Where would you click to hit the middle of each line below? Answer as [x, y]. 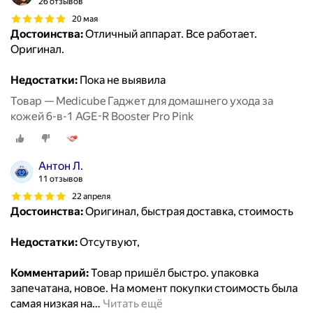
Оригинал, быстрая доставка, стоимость [188, 212]
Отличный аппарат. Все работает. [170, 34]
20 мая [85, 19]
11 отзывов [61, 179]
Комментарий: [50, 273]
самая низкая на [51, 304]
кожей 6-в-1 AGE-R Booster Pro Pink [102, 117]
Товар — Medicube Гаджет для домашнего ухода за [142, 101]
